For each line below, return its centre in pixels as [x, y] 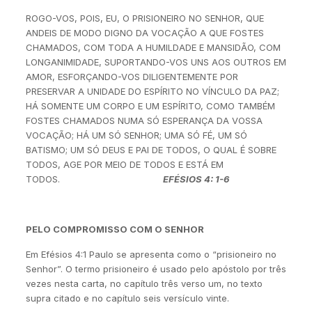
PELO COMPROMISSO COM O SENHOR [115, 229]
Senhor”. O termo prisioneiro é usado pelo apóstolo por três [156, 269]
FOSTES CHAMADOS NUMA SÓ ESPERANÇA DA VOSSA [144, 120]
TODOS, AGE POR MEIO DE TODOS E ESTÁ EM [124, 164]
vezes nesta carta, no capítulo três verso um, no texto [144, 283]
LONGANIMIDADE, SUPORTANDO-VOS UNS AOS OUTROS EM [156, 62]
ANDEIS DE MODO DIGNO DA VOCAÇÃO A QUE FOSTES [145, 33]
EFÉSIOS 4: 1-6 [196, 179]
